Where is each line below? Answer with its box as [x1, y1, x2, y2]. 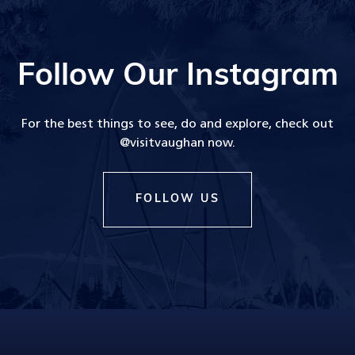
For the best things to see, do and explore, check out [21, 117, 334, 131]
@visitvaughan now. [120, 136, 235, 150]
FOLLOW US [135, 193, 220, 205]
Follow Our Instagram [17, 61, 338, 93]
